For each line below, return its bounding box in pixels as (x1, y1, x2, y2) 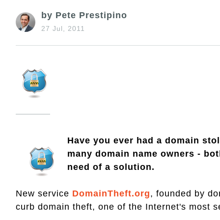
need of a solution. (67, 162, 155, 172)
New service (16, 188, 72, 198)
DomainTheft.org (72, 188, 150, 198)
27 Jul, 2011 (41, 24, 85, 32)
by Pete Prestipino (41, 10, 127, 20)
